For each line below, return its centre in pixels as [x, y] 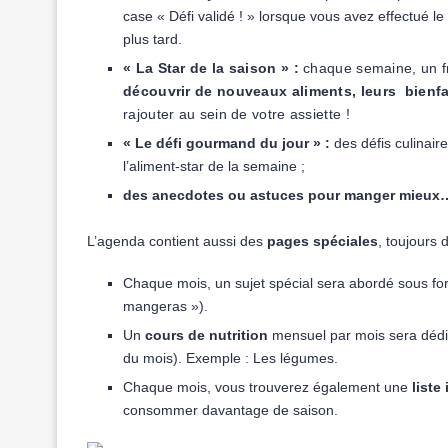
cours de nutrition [204, 335]
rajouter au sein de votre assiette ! [236, 114]
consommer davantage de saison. [232, 410]
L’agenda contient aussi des [177, 241]
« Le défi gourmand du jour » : [228, 143]
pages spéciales [322, 241]
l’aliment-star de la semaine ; [214, 166]
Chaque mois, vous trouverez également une [267, 387]
